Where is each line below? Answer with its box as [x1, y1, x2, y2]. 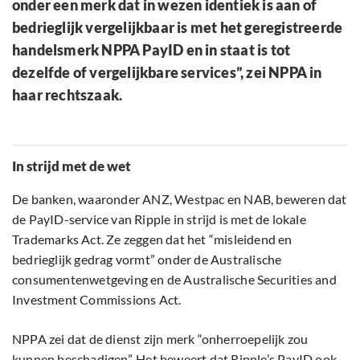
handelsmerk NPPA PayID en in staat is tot [12, 41, 291, 59]
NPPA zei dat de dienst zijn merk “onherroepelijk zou [12, 331, 309, 347]
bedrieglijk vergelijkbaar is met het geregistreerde [12, 18, 343, 37]
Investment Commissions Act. [12, 292, 182, 308]
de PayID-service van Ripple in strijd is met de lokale [12, 211, 306, 227]
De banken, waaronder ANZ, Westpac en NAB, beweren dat [12, 191, 347, 207]
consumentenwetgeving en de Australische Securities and [12, 272, 337, 288]
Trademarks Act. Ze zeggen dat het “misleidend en [12, 231, 292, 247]
